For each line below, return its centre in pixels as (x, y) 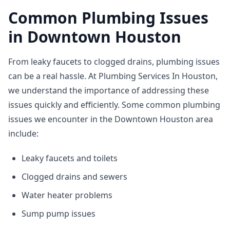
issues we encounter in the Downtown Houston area (111, 119)
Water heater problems (67, 195)
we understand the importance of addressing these (109, 90)
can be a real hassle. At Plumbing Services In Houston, (113, 76)
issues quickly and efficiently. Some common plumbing (114, 105)
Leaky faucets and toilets (70, 158)
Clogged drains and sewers (74, 177)
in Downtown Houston (95, 37)
